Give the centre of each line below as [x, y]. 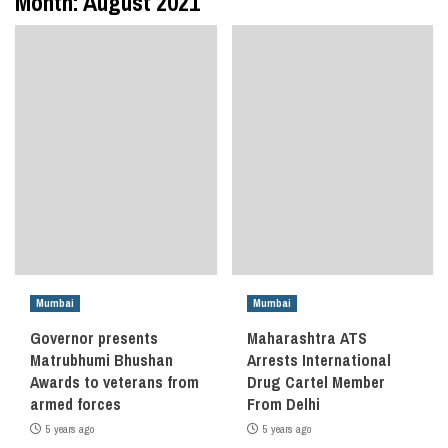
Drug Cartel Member [315, 382]
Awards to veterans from [114, 382]
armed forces [75, 404]
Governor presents [94, 338]
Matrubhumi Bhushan [101, 360]
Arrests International [318, 360]
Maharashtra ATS [306, 338]
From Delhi [283, 404]
